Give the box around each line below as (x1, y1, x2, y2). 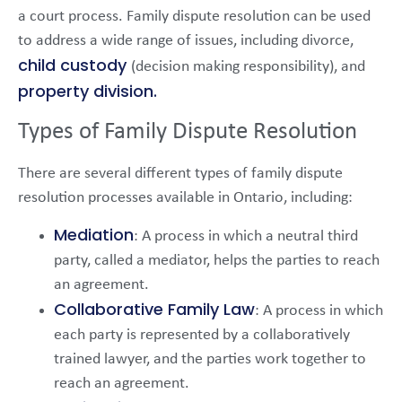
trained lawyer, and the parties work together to (54, 351, 366, 369)
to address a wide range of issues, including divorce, (18, 32, 354, 50)
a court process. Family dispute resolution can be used (18, 8, 371, 26)
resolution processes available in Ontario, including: (18, 188, 353, 206)
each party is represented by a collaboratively (54, 327, 350, 345)
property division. (18, 80, 157, 103)
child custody (18, 54, 131, 77)
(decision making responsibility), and (131, 58, 365, 76)
